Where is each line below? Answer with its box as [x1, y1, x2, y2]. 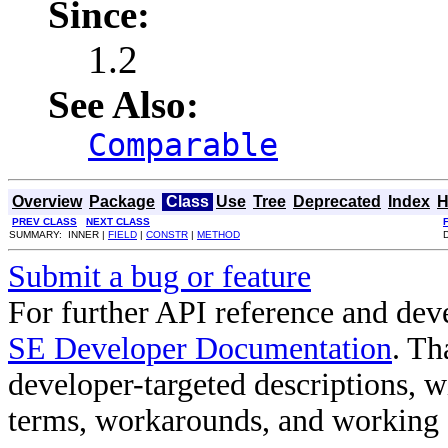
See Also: [48, 83, 199, 127]
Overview [12, 193, 82, 211]
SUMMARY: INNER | [9, 229, 108, 241]
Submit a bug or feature [8, 259, 311, 295]
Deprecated [293, 193, 381, 211]
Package [89, 193, 155, 211]
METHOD [197, 229, 240, 241]
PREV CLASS [12, 216, 77, 228]
